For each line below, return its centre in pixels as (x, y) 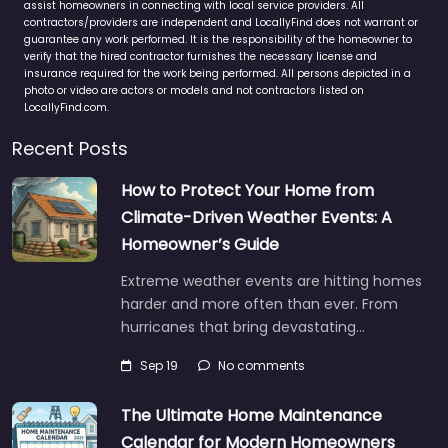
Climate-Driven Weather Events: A (256, 218)
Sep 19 (159, 366)
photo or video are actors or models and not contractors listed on (194, 91)
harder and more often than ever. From (259, 304)
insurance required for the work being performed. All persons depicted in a (217, 74)
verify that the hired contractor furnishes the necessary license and (200, 57)
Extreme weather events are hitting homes (271, 281)
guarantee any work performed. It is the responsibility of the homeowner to (218, 40)
